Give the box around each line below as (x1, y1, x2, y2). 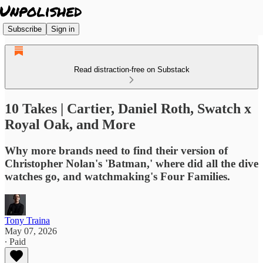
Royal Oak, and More (5, 116, 136, 132)
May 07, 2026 (5, 225, 57, 236)
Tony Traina (5, 215, 50, 225)
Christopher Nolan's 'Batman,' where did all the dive (5, 157, 258, 170)
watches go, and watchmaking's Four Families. (5, 170, 230, 183)
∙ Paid (5, 236, 26, 247)
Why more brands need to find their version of (5, 144, 228, 157)
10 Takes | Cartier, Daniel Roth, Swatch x (5, 100, 251, 116)
